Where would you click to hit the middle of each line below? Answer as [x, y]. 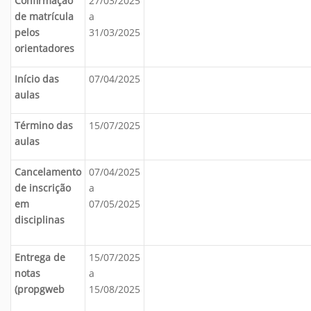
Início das [37, 79]
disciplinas [40, 220]
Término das [44, 125]
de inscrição [43, 188]
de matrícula [44, 16]
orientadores [44, 48]
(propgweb [40, 289]
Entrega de [40, 257]
